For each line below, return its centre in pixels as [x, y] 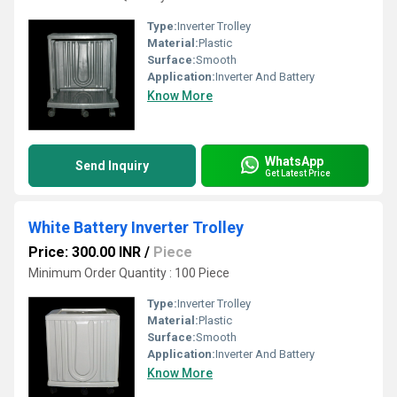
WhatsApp [294, 161]
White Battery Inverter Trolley [136, 227]
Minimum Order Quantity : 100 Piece [129, 273]
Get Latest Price [298, 173]
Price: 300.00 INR [85, 252]
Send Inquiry [112, 166]
